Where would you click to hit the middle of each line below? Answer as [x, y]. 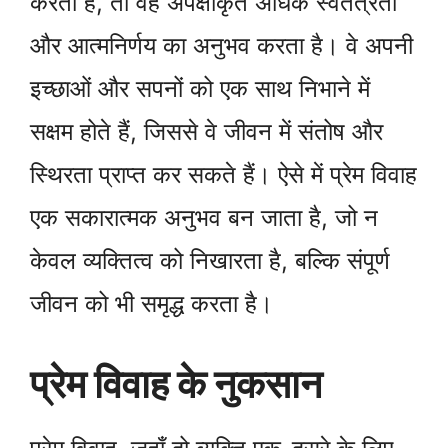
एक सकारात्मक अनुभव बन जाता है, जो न [204, 218]
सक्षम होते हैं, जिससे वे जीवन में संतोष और [206, 132]
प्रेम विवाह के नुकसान [176, 384]
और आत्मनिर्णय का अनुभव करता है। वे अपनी [221, 46]
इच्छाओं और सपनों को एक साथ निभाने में [200, 89]
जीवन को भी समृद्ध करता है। [151, 304]
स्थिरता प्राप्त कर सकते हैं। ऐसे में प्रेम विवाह [223, 175]
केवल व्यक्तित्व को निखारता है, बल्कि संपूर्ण [210, 261]
